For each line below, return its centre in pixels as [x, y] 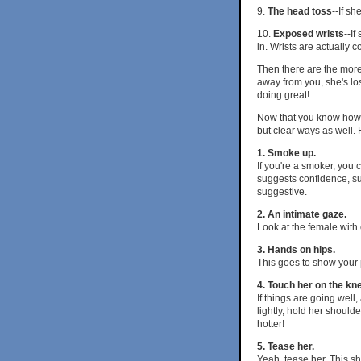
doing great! [283, 95]
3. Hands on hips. [296, 249]
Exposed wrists [309, 33]
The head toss [300, 11]
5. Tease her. [286, 346]
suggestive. [282, 191]
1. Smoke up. [286, 153]
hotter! [271, 324]
